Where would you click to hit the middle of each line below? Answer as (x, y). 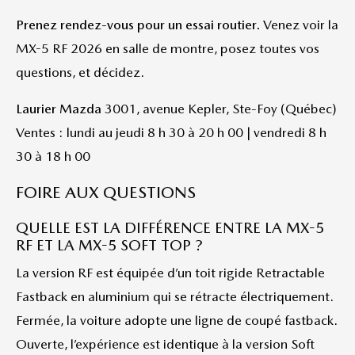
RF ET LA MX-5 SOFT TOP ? (109, 245)
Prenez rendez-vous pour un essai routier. (138, 25)
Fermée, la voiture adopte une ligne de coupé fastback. (177, 320)
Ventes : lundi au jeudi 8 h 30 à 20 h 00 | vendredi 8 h (171, 132)
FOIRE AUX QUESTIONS (106, 192)
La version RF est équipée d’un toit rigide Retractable (170, 273)
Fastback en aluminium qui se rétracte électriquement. (175, 296)
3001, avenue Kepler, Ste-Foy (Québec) (219, 109)
